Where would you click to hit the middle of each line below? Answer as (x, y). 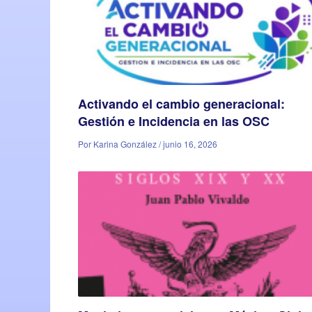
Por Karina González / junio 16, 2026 (148, 144)
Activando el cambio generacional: (181, 104)
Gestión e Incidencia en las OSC (174, 121)
